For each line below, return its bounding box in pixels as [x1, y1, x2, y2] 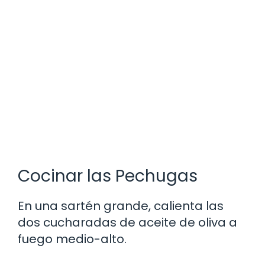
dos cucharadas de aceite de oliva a [18, 214, 237, 231]
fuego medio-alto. [18, 230, 127, 247]
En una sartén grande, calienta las [18, 197, 224, 214]
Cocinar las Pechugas [18, 164, 198, 188]
